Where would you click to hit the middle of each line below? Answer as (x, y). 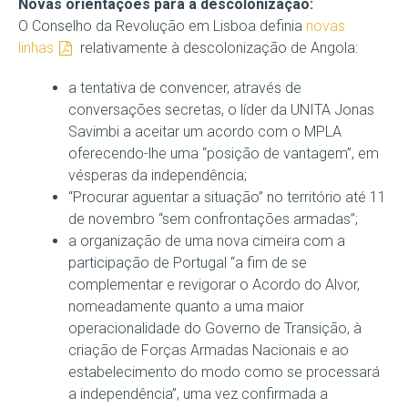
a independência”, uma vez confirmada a (198, 393)
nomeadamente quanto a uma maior (186, 306)
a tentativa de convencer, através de (185, 87)
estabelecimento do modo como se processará (224, 372)
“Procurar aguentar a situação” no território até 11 (227, 197)
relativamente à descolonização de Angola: (217, 47)
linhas (36, 47)
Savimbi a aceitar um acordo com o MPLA (205, 131)
